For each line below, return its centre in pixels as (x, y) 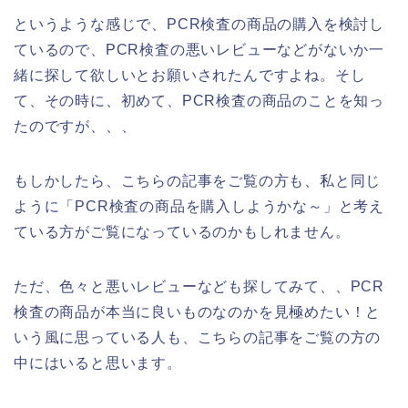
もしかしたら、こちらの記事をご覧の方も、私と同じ (198, 180)
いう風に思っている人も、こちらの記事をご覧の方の (198, 337)
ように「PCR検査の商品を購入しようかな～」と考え (199, 206)
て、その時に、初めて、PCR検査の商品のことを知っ (199, 100)
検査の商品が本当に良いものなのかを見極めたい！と (198, 311)
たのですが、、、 (75, 126)
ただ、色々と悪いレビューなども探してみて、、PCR (199, 286)
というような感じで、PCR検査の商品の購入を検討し (199, 24)
